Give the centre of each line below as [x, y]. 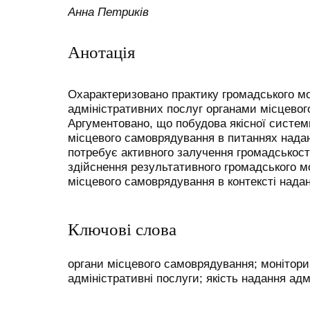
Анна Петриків [108, 12]
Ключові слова [122, 229]
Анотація [102, 52]
